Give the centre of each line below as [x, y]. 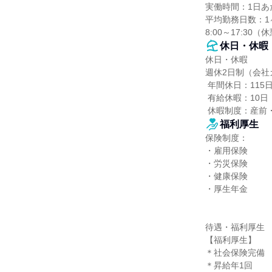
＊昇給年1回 [229, 265]
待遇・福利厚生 [235, 227]
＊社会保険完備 [235, 253]
